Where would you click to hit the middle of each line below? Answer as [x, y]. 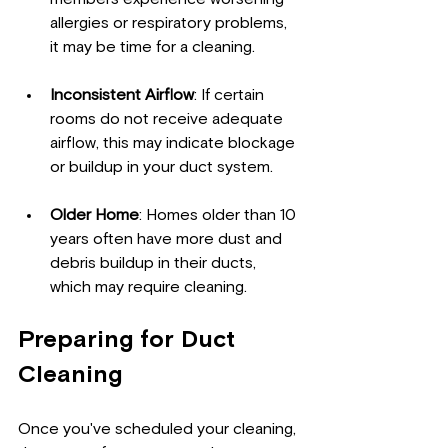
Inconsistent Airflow [122, 95]
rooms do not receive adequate [168, 119]
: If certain [231, 95]
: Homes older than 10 [219, 215]
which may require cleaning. [148, 287]
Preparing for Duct [130, 340]
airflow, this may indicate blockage [174, 143]
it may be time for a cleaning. [152, 47]
